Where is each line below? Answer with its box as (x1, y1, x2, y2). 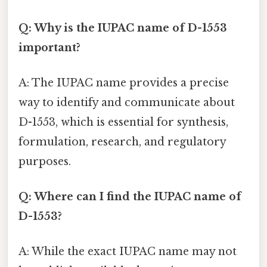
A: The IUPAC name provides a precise (18, 76, 229, 89)
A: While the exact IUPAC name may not (18, 245, 237, 259)
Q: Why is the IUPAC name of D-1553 (18, 21, 227, 35)
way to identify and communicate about (18, 95, 235, 109)
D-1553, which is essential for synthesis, (18, 115, 228, 129)
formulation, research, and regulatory (18, 135, 226, 148)
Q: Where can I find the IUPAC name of (18, 190, 241, 204)
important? (18, 41, 80, 54)
